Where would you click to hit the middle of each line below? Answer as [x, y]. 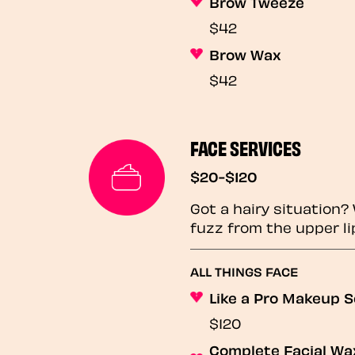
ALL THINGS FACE [244, 271]
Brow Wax [245, 54]
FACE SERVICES [246, 147]
